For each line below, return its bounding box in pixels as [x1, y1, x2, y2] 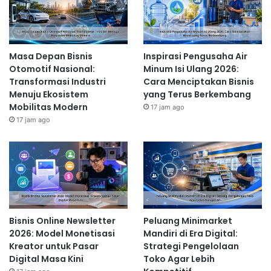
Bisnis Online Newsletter [9, 215, 116, 227]
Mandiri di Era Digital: [143, 227, 238, 240]
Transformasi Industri [9, 76, 106, 88]
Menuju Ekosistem [9, 88, 88, 101]
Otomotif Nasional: [9, 63, 95, 76]
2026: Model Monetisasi [9, 227, 115, 240]
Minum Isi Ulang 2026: [143, 63, 239, 76]
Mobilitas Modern [9, 101, 88, 114]
